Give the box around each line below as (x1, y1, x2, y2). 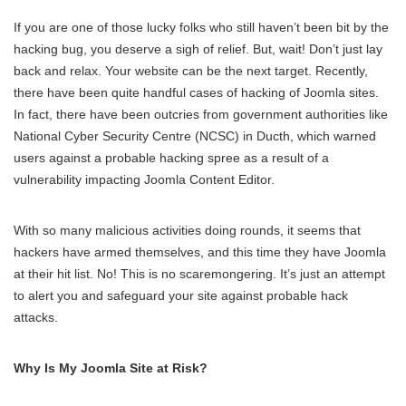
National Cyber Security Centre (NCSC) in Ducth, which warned (14, 128, 376, 143)
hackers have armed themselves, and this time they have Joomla (14, 244, 386, 259)
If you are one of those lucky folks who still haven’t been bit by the (14, 19, 389, 34)
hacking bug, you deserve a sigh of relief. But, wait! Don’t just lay (14, 41, 382, 56)
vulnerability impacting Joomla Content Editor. (14, 171, 275, 187)
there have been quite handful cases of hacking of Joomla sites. (14, 84, 379, 100)
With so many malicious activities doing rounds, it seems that (14, 222, 361, 237)
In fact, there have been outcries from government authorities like (14, 106, 388, 121)
